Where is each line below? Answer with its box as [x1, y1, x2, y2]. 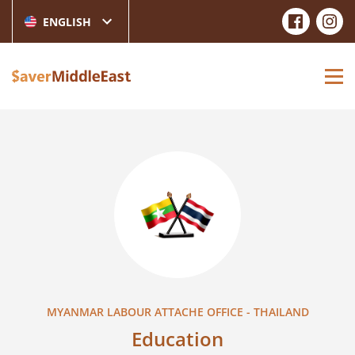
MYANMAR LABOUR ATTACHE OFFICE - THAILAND [46, 304, 309, 319]
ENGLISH [43, 13, 91, 29]
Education [132, 326, 223, 352]
